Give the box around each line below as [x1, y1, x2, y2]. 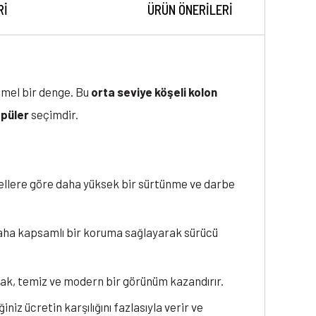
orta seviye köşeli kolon [91, 85, 217, 99]
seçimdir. [29, 107, 78, 122]
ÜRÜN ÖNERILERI [147, 1, 233, 18]
